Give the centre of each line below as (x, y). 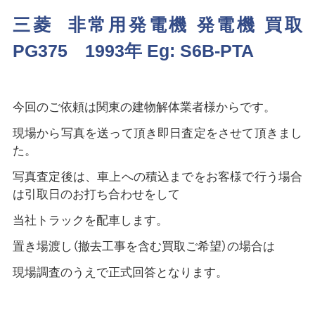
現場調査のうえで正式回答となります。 (120, 272)
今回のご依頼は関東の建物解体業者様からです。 (144, 108)
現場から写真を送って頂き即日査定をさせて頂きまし (157, 133)
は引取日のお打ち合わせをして (96, 194)
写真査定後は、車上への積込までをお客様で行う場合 (157, 176)
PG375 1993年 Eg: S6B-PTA (133, 51)
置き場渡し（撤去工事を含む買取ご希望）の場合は (143, 246)
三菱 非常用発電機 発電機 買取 (157, 25)
